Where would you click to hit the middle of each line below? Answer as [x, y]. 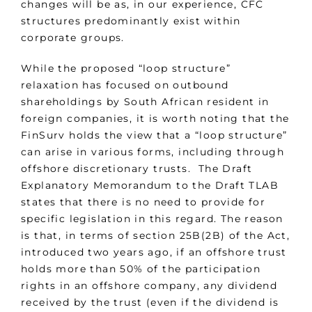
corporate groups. [73, 38]
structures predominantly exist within [131, 21]
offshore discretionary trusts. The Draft [137, 169]
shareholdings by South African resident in [145, 102]
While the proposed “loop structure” [126, 69]
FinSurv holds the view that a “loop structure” [154, 135]
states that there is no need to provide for [143, 202]
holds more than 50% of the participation [141, 269]
